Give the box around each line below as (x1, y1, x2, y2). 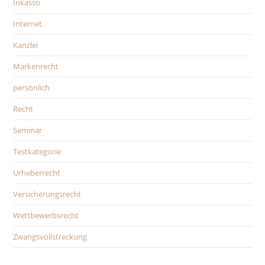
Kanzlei (13, 40, 38, 50)
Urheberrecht (13, 167, 61, 178)
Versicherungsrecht (13, 189, 82, 199)
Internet (13, 18, 43, 29)
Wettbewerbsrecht (13, 210, 79, 221)
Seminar (13, 125, 43, 135)
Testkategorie (13, 146, 62, 157)
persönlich (13, 82, 50, 93)
